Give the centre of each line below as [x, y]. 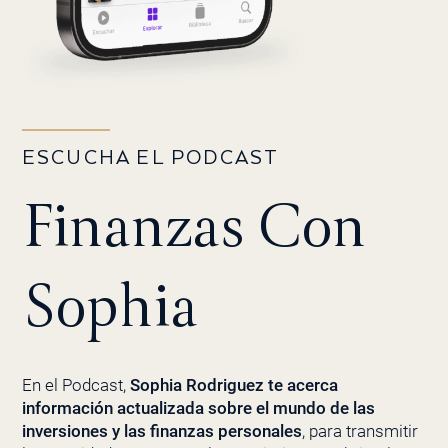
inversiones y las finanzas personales [161, 431]
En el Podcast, [75, 385]
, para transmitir [359, 431]
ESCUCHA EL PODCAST [150, 159]
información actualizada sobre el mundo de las [198, 408]
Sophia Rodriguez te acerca [233, 385]
